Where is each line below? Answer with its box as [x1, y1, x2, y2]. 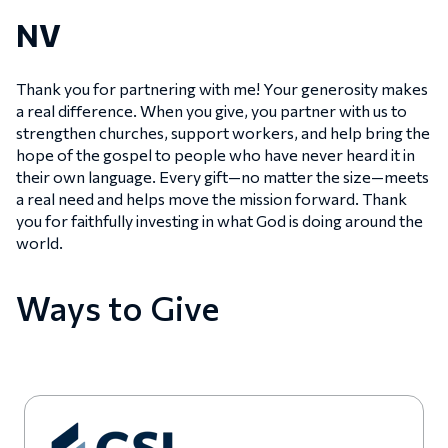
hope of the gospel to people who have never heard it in [16, 145, 415, 165]
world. [16, 233, 63, 253]
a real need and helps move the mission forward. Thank [16, 189, 407, 209]
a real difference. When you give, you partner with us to [16, 101, 407, 121]
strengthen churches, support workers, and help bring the [16, 123, 430, 143]
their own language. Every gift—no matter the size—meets [16, 167, 429, 187]
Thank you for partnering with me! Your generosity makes [16, 79, 428, 99]
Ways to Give [16, 286, 219, 329]
